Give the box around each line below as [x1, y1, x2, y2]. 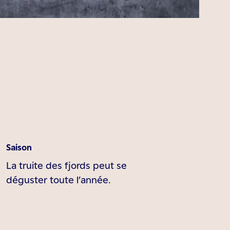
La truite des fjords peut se [6, 160, 127, 171]
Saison [6, 142, 32, 152]
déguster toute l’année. [6, 174, 111, 185]
